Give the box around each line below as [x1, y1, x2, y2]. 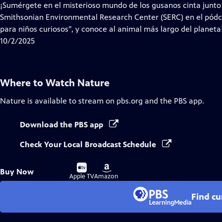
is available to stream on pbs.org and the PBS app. [25, 96, 204, 106]
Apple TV [69, 172, 94, 180]
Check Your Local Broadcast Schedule [20, 140, 158, 149]
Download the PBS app [20, 120, 105, 129]
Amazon [94, 172, 118, 180]
